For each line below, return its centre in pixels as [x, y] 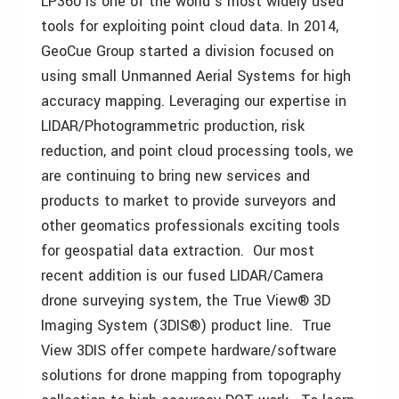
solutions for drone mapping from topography [191, 376]
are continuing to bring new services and [175, 176]
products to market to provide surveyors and [188, 201]
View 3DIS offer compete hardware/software [189, 351]
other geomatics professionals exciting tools [191, 226]
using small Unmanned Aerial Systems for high [196, 77]
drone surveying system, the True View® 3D [186, 301]
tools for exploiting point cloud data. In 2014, [190, 27]
